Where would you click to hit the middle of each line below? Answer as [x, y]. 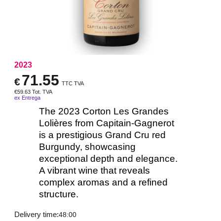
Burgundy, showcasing [87, 147]
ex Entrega [27, 98]
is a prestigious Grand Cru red [102, 135]
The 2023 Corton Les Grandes [104, 111]
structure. [59, 194]
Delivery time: [37, 215]
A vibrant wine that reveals [94, 171]
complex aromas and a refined [103, 183]
